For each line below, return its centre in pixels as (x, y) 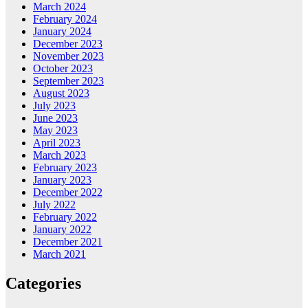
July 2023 (54, 105)
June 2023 (55, 118)
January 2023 (62, 179)
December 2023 (68, 43)
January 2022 (62, 229)
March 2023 (59, 155)
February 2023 (65, 167)
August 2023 (61, 93)
